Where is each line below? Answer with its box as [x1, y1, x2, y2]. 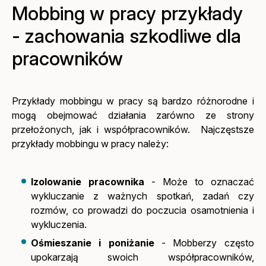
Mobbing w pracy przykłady [12, 2, 243, 26]
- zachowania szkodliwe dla [12, 24, 242, 48]
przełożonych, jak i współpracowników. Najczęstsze [12, 123, 254, 136]
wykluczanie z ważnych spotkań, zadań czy [31, 190, 254, 202]
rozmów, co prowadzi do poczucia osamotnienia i [31, 204, 254, 217]
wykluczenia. [31, 218, 87, 231]
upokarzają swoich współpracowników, [31, 251, 254, 263]
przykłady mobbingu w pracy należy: [12, 138, 169, 150]
